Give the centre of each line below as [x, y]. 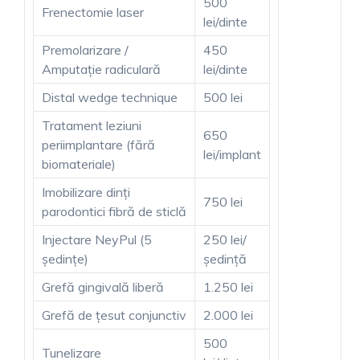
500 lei [223, 97]
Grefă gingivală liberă [103, 286]
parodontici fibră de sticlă [114, 211]
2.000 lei [228, 315]
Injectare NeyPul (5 [97, 239]
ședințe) [65, 258]
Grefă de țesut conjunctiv [114, 315]
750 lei [223, 201]
